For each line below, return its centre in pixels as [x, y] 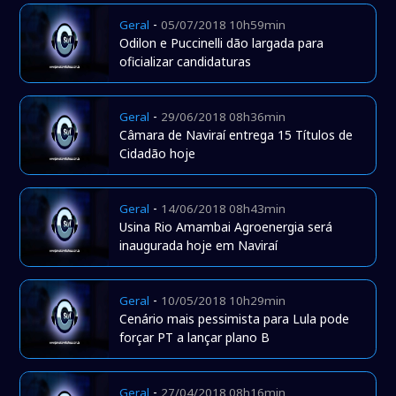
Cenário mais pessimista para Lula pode [235, 319]
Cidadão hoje [158, 154]
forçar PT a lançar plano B [195, 338]
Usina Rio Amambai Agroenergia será [226, 227]
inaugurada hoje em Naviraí [199, 246]
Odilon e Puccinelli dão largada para [222, 43]
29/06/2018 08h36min [224, 117]
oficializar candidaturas [186, 62]
